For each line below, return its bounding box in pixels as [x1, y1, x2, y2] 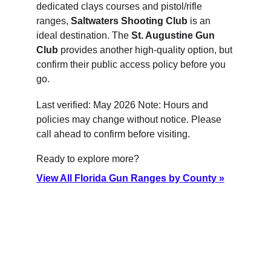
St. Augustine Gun [131, 30, 217, 41]
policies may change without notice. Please [36, 114, 224, 125]
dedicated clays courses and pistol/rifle [36, 1, 204, 11]
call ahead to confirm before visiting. [36, 129, 190, 139]
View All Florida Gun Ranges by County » [36, 173, 224, 183]
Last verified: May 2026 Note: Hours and [36, 100, 211, 110]
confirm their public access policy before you [36, 59, 228, 70]
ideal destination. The [36, 30, 131, 41]
